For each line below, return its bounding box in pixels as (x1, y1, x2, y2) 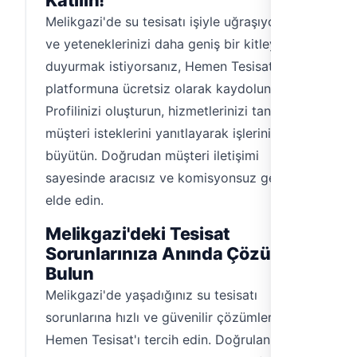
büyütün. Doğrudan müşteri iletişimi (45, 147, 259, 163)
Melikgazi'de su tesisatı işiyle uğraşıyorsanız (45, 14, 312, 29)
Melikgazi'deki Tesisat (45, 223, 231, 244)
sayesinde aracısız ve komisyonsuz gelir (45, 170, 287, 186)
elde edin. (45, 192, 104, 208)
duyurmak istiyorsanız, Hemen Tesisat (45, 58, 273, 74)
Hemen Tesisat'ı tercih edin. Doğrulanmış (45, 331, 291, 347)
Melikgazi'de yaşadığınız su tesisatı (45, 287, 257, 303)
